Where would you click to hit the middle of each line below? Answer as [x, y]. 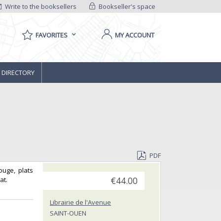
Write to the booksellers [40, 6]
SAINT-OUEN [68, 213]
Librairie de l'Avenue [80, 203]
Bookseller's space [126, 6]
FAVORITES [52, 35]
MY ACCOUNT [135, 35]
